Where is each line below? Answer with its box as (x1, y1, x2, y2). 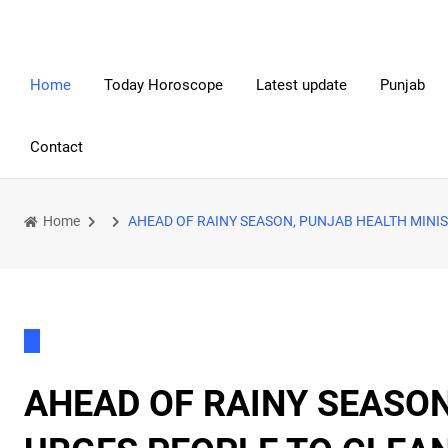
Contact (30, 138, 83, 156)
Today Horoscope (104, 76, 223, 94)
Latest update (256, 76, 347, 94)
